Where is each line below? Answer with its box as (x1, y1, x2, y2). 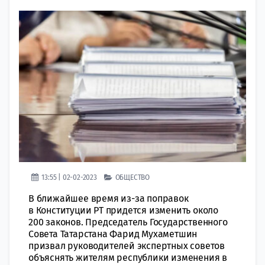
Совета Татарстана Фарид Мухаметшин (28, 228, 198, 240)
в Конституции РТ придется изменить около (28, 204, 218, 216)
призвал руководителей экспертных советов (28, 240, 225, 251)
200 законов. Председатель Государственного (28, 216, 228, 228)
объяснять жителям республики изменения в (28, 251, 227, 263)
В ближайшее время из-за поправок (28, 192, 189, 204)
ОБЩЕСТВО (115, 172, 150, 182)
